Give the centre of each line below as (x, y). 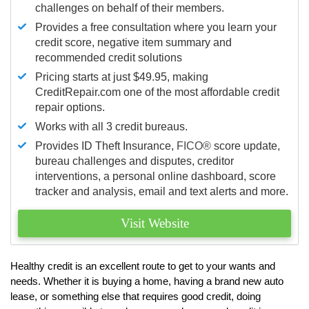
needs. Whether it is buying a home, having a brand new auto (147, 281)
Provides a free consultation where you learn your (156, 27)
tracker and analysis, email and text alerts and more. (162, 191)
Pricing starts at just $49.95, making (122, 77)
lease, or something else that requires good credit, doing (136, 296)
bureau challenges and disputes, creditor (134, 161)
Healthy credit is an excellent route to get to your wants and (143, 266)
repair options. (70, 107)
